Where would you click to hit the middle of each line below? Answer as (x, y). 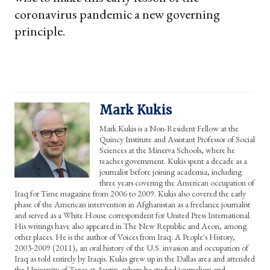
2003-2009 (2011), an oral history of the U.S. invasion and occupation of (131, 247)
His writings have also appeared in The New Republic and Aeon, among (130, 226)
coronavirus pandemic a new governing (117, 14)
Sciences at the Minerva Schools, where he (167, 150)
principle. (40, 31)
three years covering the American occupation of (177, 182)
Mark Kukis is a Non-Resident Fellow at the (169, 128)
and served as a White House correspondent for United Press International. (133, 215)
